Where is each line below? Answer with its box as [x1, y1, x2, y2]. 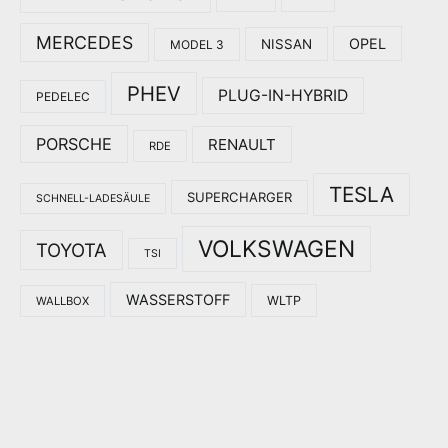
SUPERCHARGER [187, 188, 292, 205]
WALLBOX [36, 293, 89, 308]
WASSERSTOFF [126, 290, 230, 308]
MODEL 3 [170, 36, 224, 52]
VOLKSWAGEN [198, 234, 355, 263]
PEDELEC [36, 88, 90, 104]
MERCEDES [36, 31, 133, 53]
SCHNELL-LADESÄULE [36, 191, 150, 205]
